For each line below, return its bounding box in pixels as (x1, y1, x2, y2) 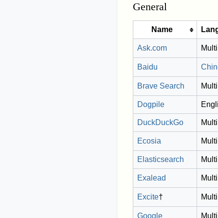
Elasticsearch (137, 155, 184, 164)
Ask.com (137, 44, 167, 53)
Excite (137, 193, 159, 201)
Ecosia (137, 137, 161, 145)
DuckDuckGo (137, 118, 183, 127)
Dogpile (137, 100, 164, 109)
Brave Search (137, 82, 184, 91)
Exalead (137, 174, 166, 182)
